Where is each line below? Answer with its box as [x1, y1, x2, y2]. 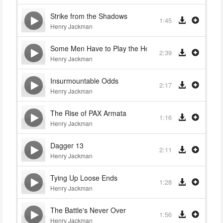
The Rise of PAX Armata [50, 108, 126, 118]
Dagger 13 [50, 140, 84, 150]
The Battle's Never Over [50, 205, 126, 215]
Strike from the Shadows [50, 11, 127, 21]
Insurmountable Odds [50, 76, 118, 86]
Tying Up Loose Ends [50, 173, 117, 183]
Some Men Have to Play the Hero [50, 43, 156, 53]
